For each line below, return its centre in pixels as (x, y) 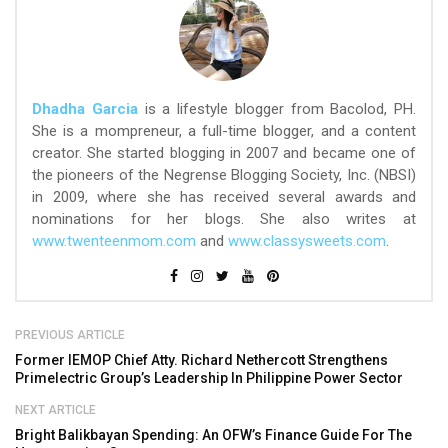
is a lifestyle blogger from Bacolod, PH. (276, 109)
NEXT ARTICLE (55, 410)
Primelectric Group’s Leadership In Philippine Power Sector (209, 378)
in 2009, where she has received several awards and (224, 197)
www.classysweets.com (307, 241)
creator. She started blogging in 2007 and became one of (224, 153)
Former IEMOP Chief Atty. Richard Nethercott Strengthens (201, 360)
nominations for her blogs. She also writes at (224, 219)
